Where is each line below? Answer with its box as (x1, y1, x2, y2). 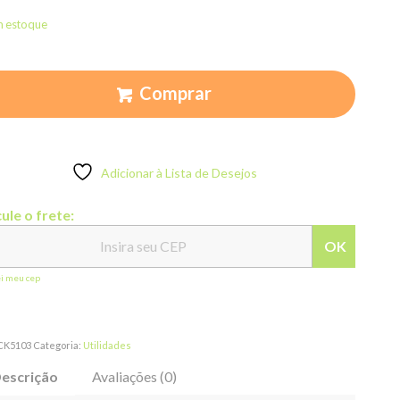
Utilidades (83, 338, 132, 351)
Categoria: (33, 338, 84, 351)
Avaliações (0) (92, 367, 178, 385)
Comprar (139, 81, 212, 104)
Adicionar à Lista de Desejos (101, 164, 258, 180)
